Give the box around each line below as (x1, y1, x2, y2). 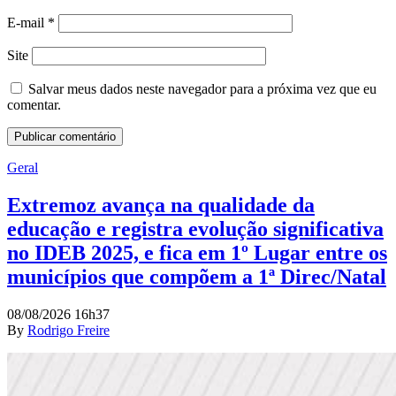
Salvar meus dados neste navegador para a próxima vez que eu (28, 80, 377, 96)
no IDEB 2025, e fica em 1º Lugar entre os (7, 240, 387, 264)
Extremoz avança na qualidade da (7, 193, 315, 217)
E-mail (7, 14, 48, 30)
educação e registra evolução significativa (7, 217, 384, 240)
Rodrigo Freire (27, 322, 110, 338)
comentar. (7, 96, 61, 112)
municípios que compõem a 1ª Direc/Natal (7, 264, 386, 288)
